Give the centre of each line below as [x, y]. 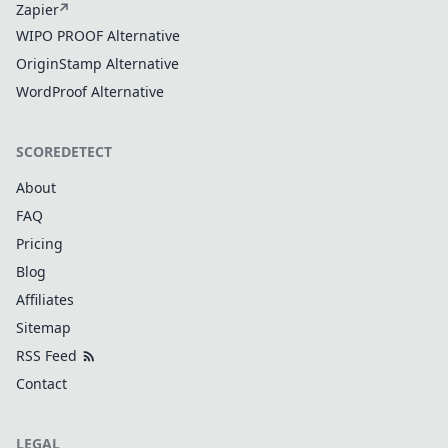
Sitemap [43, 328]
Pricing [39, 244]
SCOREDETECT [64, 152]
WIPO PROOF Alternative [98, 36]
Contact [41, 384]
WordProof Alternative [90, 92]
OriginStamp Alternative [97, 64]
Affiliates [45, 300]
